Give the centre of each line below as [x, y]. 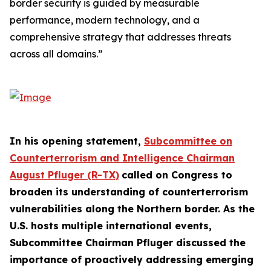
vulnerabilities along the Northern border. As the [132, 209]
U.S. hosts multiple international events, [111, 226]
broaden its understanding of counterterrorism [129, 192]
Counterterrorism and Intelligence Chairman [122, 158]
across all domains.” [56, 54]
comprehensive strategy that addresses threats [120, 37]
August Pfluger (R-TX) [64, 175]
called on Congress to [177, 175]
